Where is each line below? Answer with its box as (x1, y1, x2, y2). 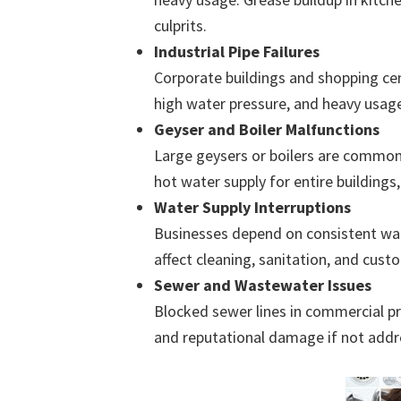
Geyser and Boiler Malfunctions (154, 118, 380, 140)
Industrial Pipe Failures (154, 40, 320, 62)
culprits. (154, 14, 207, 36)
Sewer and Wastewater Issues (154, 274, 371, 295)
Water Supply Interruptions (154, 196, 351, 218)
